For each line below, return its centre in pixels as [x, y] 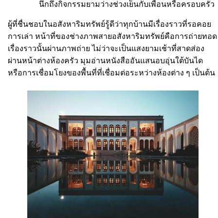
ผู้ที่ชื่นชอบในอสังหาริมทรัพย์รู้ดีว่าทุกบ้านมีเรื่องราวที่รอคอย [109, 24]
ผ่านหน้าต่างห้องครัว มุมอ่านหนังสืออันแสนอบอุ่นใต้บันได [105, 61]
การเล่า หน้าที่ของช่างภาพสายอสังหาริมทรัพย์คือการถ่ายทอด [112, 36]
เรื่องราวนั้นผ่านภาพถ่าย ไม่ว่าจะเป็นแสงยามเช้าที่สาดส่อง [106, 49]
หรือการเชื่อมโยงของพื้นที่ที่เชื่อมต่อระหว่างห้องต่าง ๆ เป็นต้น [112, 73]
